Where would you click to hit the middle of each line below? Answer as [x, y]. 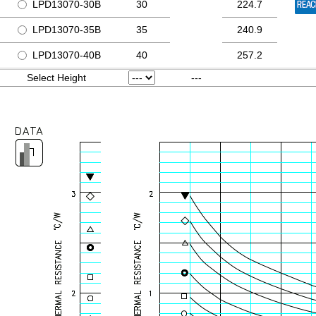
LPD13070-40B [67, 55]
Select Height [56, 78]
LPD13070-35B [67, 30]
